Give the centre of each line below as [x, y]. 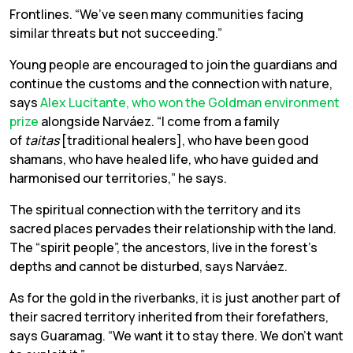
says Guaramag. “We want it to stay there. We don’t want [176, 335]
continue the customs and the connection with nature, [171, 83]
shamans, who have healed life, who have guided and [164, 159]
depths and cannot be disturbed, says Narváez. [149, 266]
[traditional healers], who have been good [184, 140]
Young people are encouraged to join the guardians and [173, 64]
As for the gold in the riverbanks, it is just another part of [175, 297]
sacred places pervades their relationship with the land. [173, 228]
